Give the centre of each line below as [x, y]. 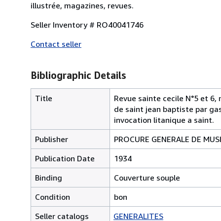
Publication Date [65, 158]
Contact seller [56, 44]
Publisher [52, 139]
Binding [49, 177]
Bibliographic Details [78, 75]
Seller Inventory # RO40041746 [87, 24]
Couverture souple [147, 177]
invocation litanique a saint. [164, 120]
